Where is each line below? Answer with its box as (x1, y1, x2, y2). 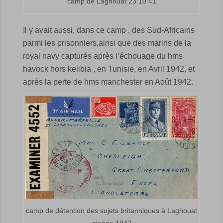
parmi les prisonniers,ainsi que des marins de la (23, 39, 191, 48)
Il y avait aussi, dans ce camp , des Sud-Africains (23, 26, 195, 35)
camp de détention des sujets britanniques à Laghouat (26, 207, 197, 215)
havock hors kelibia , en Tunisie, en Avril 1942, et (23, 65, 195, 74)
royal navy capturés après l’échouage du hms (23, 52, 183, 61)
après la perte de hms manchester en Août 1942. (23, 78, 193, 87)
